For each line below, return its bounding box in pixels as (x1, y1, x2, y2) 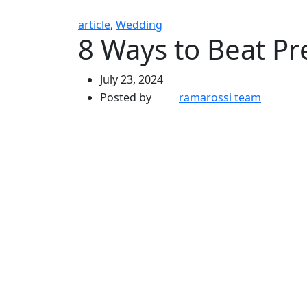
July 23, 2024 (100, 72, 163, 87)
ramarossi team (179, 90, 261, 106)
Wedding (116, 17, 162, 32)
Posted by (100, 90, 151, 106)
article (78, 17, 110, 32)
